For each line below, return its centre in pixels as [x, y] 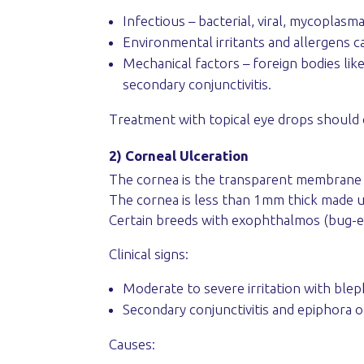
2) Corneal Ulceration [179, 155]
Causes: [132, 344]
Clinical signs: [149, 253]
